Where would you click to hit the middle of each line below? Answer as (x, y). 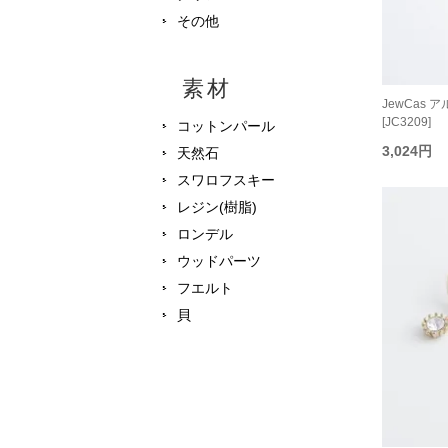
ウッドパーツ (219, 261)
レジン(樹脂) (217, 207)
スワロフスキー (226, 180)
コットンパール (226, 126)
